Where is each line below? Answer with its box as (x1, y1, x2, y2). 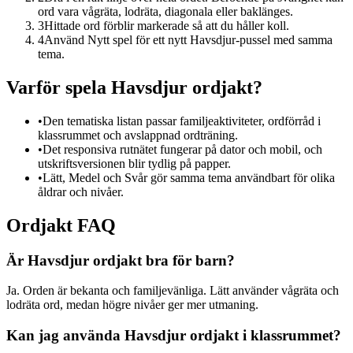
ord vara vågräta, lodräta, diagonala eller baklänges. (38, 5, 293, 19)
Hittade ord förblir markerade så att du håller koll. (44, 19, 289, 33)
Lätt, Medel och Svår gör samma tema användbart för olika (43, 170, 335, 184)
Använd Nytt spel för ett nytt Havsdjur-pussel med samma (44, 33, 333, 47)
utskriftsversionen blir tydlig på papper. (38, 156, 231, 170)
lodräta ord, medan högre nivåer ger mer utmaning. (6, 298, 258, 312)
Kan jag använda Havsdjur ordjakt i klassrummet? (6, 327, 341, 344)
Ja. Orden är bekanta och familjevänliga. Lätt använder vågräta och (6, 284, 339, 298)
